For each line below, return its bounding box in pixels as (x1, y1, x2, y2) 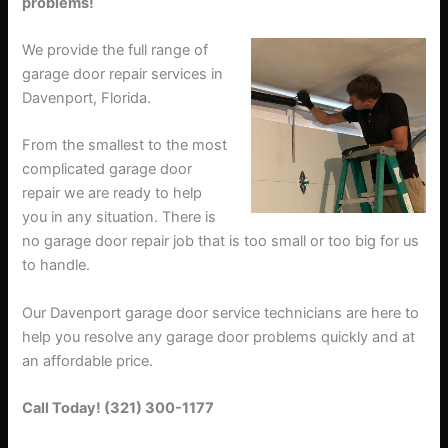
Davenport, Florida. (22, 88, 152, 107)
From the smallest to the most (22, 136, 228, 155)
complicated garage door (22, 160, 193, 179)
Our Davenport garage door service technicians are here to (22, 303, 420, 322)
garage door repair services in (22, 64, 224, 83)
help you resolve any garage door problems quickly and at (22, 327, 416, 346)
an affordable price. (22, 351, 154, 370)
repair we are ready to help (22, 184, 203, 203)
